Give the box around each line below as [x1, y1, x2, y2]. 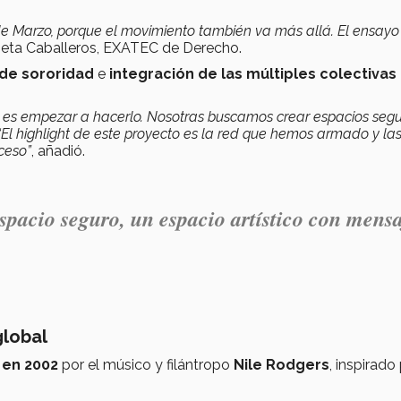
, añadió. [31, 141, 85, 159]
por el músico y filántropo [58, 355, 234, 373]
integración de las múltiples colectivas [109, 64, 397, 82]
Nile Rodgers [234, 355, 329, 373]
